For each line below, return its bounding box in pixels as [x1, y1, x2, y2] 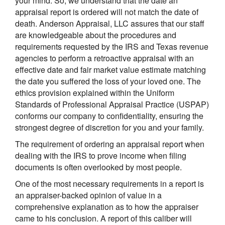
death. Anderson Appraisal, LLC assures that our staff [15, 17, 204, 29]
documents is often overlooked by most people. [15, 161, 182, 173]
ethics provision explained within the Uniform [15, 86, 174, 98]
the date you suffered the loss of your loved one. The [15, 75, 201, 87]
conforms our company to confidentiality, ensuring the [15, 109, 203, 122]
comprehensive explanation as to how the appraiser [15, 200, 198, 212]
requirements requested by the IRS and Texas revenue [15, 40, 208, 52]
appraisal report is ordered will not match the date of [15, 6, 198, 18]
